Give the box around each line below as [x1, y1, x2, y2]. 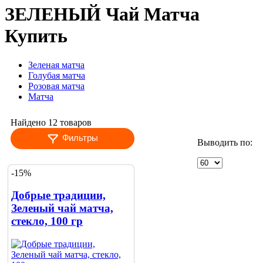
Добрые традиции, [11, 189, 106, 202]
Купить [5, 25, 68, 47]
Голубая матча [28, 70, 85, 80]
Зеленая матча [28, 59, 85, 70]
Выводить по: [197, 137, 252, 147]
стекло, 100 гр [11, 215, 83, 228]
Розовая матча [28, 80, 85, 91]
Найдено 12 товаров [11, 117, 92, 127]
